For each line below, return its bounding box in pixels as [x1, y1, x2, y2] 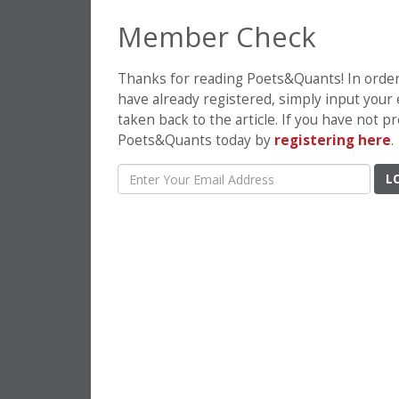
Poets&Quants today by [118, 131, 274, 150]
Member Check [118, 18, 316, 55]
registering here [274, 131, 391, 150]
